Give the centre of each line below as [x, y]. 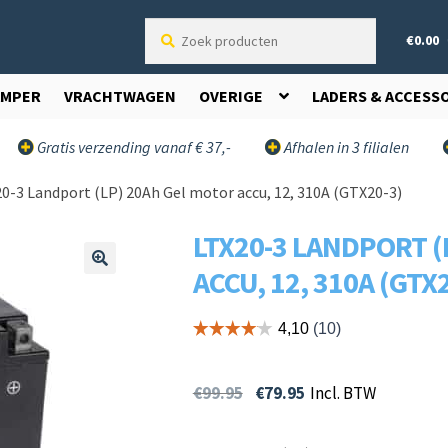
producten [175, 50]
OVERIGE [231, 96]
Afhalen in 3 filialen [345, 147]
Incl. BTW [343, 392]
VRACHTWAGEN [120, 96]
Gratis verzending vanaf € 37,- [133, 147]
